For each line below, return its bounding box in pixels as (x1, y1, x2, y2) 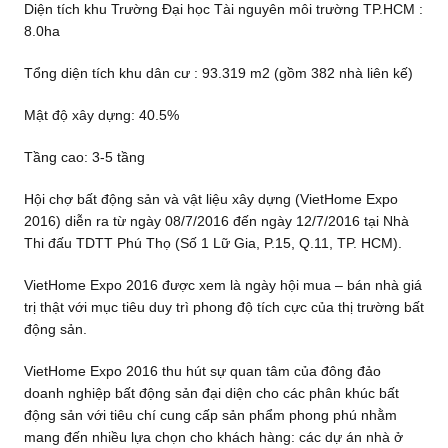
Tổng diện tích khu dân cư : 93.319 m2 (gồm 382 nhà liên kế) (23, 65, 413, 82)
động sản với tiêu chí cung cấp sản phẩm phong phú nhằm (23, 407, 397, 424)
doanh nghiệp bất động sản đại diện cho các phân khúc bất (23, 385, 399, 402)
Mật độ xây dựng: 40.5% (23, 107, 179, 124)
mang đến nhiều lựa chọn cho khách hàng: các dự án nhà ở (23, 429, 403, 446)
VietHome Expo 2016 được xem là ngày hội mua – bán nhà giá (23, 277, 422, 294)
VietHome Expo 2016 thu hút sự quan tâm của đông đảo (23, 363, 381, 380)
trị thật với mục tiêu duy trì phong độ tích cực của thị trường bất (23, 299, 424, 316)
